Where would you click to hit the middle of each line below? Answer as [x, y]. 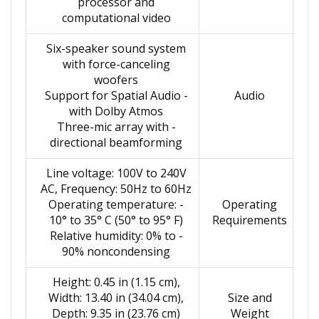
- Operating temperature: [113, 204]
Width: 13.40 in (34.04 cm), [116, 298]
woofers [116, 80]
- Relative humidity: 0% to [113, 236]
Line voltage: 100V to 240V [116, 173]
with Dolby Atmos [116, 111]
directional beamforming [116, 142]
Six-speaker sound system [116, 48]
